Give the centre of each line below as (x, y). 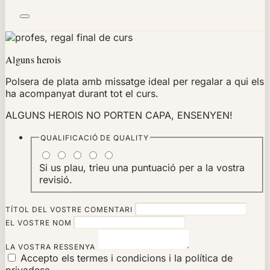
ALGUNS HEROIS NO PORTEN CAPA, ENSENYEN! (119, 115)
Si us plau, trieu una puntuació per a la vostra (142, 167)
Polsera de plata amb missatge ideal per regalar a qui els (135, 81)
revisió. (56, 179)
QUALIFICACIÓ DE (77, 137)
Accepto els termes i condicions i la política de (127, 258)
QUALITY (131, 137)
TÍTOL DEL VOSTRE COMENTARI (70, 209)
